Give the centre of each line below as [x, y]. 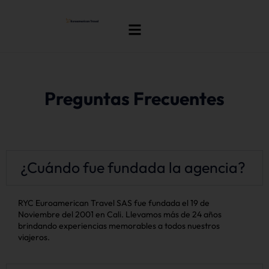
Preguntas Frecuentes [134, 98]
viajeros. [34, 237]
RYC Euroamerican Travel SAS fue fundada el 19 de [114, 203]
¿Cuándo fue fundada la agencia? [133, 168]
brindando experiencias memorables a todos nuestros [119, 226]
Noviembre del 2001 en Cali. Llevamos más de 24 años [120, 214]
